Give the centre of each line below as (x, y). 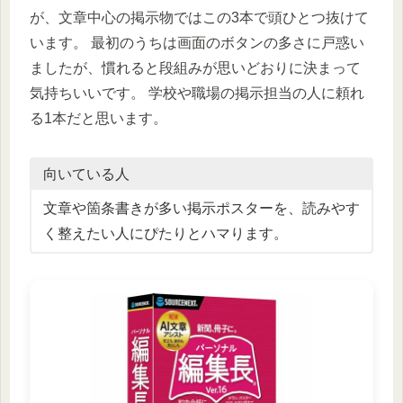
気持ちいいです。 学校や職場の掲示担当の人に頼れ (197, 94)
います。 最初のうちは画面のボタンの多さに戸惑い (197, 43)
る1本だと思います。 (99, 119)
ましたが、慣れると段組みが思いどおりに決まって (195, 68)
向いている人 (86, 175)
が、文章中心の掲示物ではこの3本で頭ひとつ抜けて (199, 18)
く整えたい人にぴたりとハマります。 (165, 233)
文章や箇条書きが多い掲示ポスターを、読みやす (201, 208)
